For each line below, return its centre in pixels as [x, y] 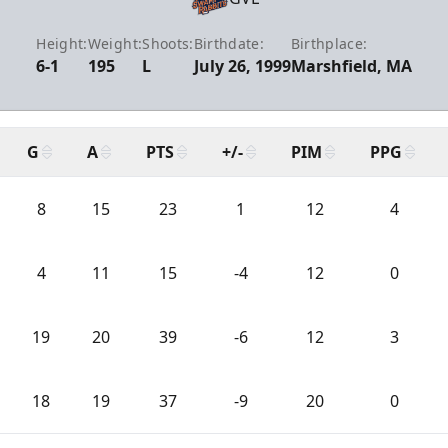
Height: [62, 43]
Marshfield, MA [351, 66]
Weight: [115, 43]
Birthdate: [229, 43]
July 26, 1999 [242, 66]
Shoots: [168, 43]
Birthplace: [329, 43]
